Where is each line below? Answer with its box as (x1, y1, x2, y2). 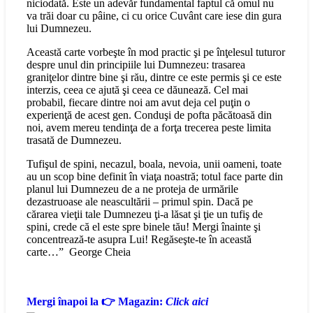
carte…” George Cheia (27, 246, 131, 259)
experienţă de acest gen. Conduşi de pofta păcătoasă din (27, 109, 272, 122)
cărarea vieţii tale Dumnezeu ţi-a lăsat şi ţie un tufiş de (27, 208, 263, 221)
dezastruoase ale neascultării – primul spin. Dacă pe (27, 196, 253, 208)
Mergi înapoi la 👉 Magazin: (27, 296, 166, 308)
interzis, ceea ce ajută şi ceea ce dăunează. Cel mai (27, 84, 248, 96)
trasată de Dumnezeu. (27, 134, 122, 147)
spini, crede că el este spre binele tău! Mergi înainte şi (27, 221, 261, 233)
